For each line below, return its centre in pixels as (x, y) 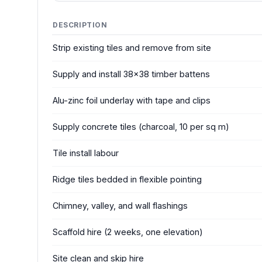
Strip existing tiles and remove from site (132, 48)
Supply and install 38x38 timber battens (131, 74)
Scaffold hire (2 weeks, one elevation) (128, 232)
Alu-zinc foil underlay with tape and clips (132, 100)
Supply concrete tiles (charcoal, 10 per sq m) (141, 127)
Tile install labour (86, 153)
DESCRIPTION (80, 25)
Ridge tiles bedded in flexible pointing (127, 179)
